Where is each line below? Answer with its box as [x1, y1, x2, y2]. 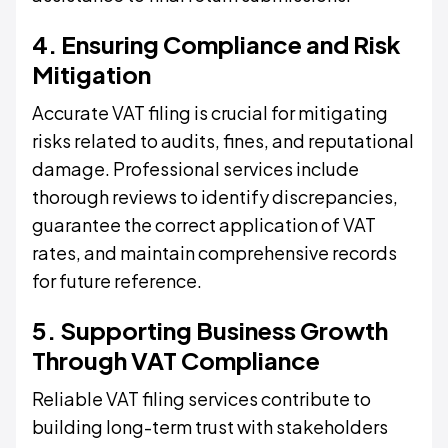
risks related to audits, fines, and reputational [32, 128, 414, 152]
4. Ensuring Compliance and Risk [32, 28, 401, 59]
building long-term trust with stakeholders [32, 414, 388, 438]
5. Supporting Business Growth [32, 314, 388, 345]
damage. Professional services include [32, 156, 359, 180]
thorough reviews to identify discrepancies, [32, 184, 398, 208]
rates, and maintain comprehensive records [32, 240, 397, 264]
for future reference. [32, 268, 202, 292]
